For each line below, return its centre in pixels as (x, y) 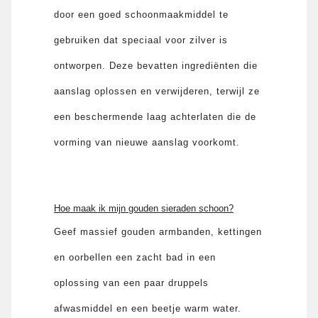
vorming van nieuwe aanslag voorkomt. (147, 142)
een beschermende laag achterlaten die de (155, 116)
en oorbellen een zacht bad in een (135, 257)
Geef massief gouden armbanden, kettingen (158, 231)
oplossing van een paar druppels (132, 283)
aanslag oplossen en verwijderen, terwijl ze (157, 91)
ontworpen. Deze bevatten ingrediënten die (156, 65)
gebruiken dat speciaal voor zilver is (141, 40)
